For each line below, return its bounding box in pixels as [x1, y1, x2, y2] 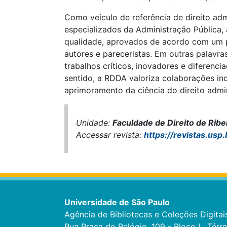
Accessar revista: [76, 130, 144, 140]
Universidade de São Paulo [64, 197, 170, 207]
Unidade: [76, 118, 112, 128]
